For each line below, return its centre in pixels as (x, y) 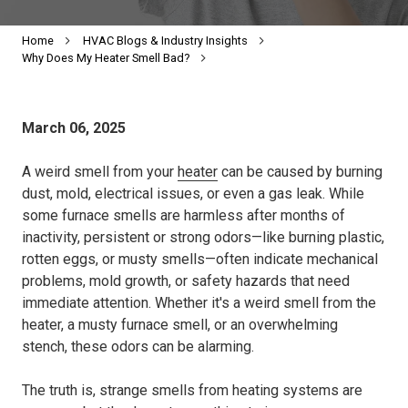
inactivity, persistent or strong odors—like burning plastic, (203, 238)
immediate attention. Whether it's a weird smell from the (199, 303)
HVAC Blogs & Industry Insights (165, 41)
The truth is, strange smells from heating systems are (192, 391)
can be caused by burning (300, 172)
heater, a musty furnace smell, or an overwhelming (180, 325)
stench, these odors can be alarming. (138, 347)
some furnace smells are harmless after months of (184, 216)
